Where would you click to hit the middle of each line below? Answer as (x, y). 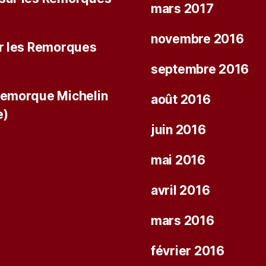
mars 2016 (183, 221)
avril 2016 (180, 191)
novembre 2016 (197, 39)
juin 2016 (178, 130)
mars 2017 (182, 9)
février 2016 (188, 251)
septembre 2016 (200, 69)
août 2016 (181, 100)
